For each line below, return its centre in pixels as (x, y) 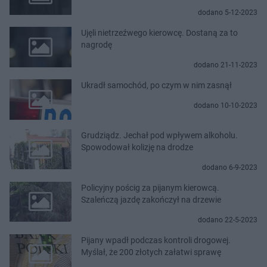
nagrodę (97, 45)
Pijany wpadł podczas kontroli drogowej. (156, 240)
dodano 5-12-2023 (228, 13)
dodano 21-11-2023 (226, 65)
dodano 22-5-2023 (228, 220)
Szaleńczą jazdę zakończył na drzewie (151, 199)
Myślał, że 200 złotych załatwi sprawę (151, 252)
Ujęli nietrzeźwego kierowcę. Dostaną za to (159, 33)
